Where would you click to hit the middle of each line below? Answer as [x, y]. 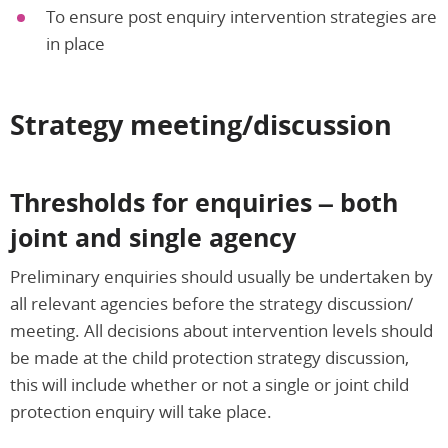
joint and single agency [153, 236]
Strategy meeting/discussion [201, 124]
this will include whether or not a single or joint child [209, 384]
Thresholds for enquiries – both [204, 201]
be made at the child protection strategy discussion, [209, 357]
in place [75, 43]
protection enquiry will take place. [141, 411]
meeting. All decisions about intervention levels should [221, 330]
